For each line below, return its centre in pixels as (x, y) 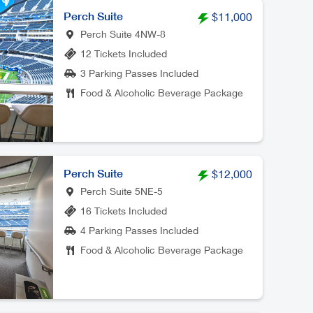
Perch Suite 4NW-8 (123, 34)
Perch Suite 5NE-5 (122, 191)
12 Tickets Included (124, 53)
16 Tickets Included (124, 211)
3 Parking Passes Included (139, 73)
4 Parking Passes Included (139, 230)
